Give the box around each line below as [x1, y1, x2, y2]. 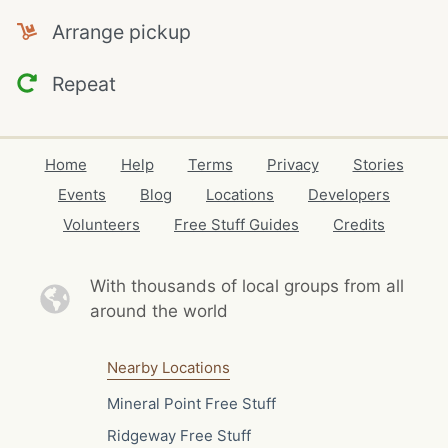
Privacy [266, 155, 319, 174]
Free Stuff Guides [174, 215, 299, 234]
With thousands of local [89, 276, 284, 296]
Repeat [36, 71, 116, 96]
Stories [352, 155, 404, 174]
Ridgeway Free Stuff [106, 425, 251, 445]
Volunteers [63, 215, 140, 234]
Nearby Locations [106, 358, 230, 377]
